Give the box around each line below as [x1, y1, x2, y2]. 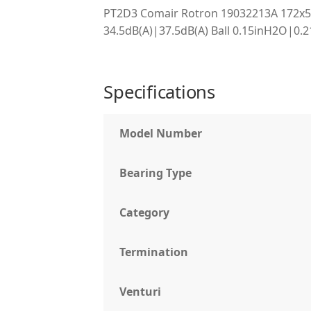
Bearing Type [119, 165, 192, 181]
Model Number [119, 126, 203, 142]
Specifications [103, 80, 215, 105]
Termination [119, 244, 189, 260]
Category [119, 205, 170, 221]
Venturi [119, 284, 162, 300]
